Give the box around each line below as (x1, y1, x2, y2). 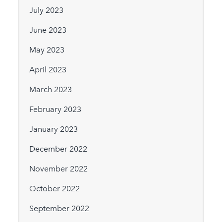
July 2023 (29, 5, 63, 15)
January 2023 (29, 124, 78, 134)
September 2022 (29, 204, 89, 214)
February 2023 (29, 105, 81, 114)
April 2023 (29, 65, 66, 75)
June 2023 (29, 25, 66, 35)
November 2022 (29, 164, 88, 174)
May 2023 (29, 45, 64, 55)
